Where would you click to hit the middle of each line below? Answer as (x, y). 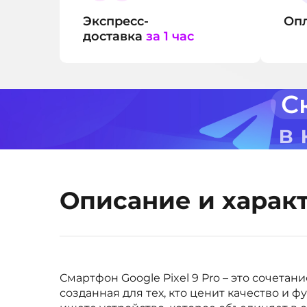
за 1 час (170, 36)
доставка (114, 36)
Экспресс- (116, 21)
